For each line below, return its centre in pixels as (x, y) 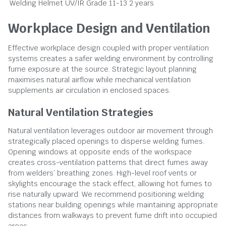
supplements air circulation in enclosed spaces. (89, 90)
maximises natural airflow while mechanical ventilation (99, 79)
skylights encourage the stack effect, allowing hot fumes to (110, 183)
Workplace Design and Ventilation (109, 28)
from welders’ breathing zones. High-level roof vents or (102, 173)
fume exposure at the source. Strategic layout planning (102, 69)
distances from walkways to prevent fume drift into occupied (112, 215)
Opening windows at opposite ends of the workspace (100, 152)
